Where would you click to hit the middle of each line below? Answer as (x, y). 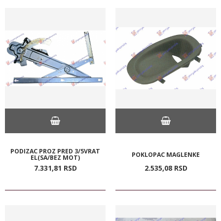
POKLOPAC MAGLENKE (166, 154)
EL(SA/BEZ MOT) (55, 157)
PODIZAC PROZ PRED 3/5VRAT (55, 151)
